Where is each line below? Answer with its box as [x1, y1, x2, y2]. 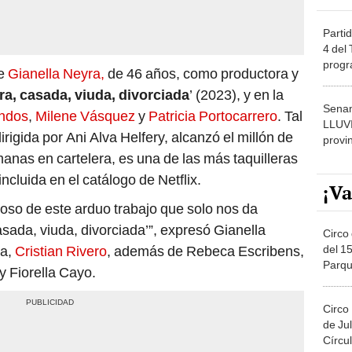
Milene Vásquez [35, 108, 135, 125]
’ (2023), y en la [189, 86, 284, 104]
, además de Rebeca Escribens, [107, 243, 304, 260]
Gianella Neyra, [8, 65, 104, 82]
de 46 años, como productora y [104, 65, 299, 82]
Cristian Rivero [15, 243, 107, 260]
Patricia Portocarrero [148, 108, 277, 125]
